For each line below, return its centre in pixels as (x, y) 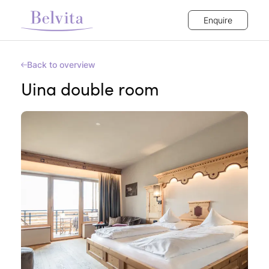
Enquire (218, 20)
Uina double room (90, 89)
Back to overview (61, 65)
